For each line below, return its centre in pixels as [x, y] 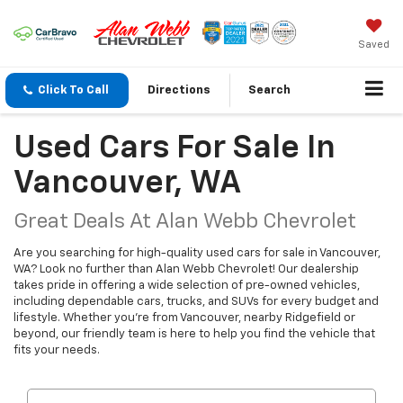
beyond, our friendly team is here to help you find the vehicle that [194, 335]
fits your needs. [57, 351]
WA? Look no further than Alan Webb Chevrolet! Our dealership [186, 270]
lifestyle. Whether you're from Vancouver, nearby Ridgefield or [184, 318]
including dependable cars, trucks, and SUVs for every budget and [196, 302]
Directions [179, 91]
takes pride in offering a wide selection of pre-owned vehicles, [187, 286]
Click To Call [73, 91]
